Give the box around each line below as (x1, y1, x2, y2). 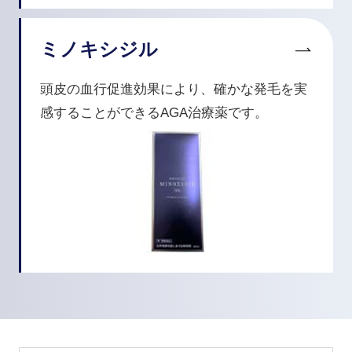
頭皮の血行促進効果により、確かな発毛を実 (39, 82, 307, 97)
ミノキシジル (39, 38, 158, 60)
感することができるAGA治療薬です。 (39, 105, 268, 121)
